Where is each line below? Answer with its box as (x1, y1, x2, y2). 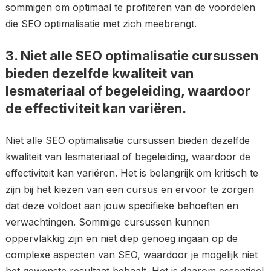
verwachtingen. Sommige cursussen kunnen (5, 216, 210, 228)
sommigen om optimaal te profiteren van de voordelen (5, 1, 255, 13)
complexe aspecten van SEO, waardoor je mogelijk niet (5, 249, 258, 261)
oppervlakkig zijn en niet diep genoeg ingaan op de (5, 232, 238, 244)
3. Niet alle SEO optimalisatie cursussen (5, 48, 258, 64)
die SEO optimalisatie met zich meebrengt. (5, 18, 197, 30)
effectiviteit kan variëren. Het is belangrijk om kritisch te (5, 167, 258, 179)
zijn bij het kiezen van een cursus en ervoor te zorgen (5, 183, 254, 195)
